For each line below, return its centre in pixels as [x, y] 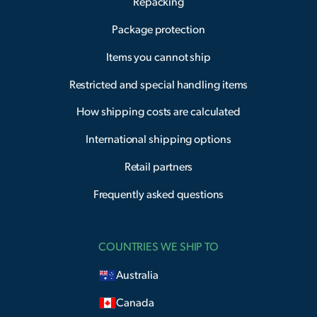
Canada [135, 302]
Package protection [158, 30]
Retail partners [158, 167]
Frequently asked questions [158, 194]
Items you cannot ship [158, 57]
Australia [137, 276]
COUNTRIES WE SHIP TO [158, 247]
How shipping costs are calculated [158, 112]
